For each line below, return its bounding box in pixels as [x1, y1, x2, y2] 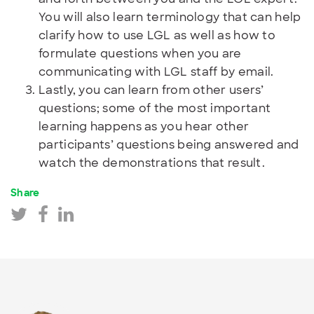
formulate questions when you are [39, 46, 242, 61]
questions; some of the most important [39, 100, 271, 116]
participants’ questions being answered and [39, 137, 299, 152]
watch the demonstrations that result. [39, 155, 266, 170]
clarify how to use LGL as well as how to [39, 27, 275, 43]
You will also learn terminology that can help [39, 9, 301, 25]
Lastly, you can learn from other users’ [39, 82, 264, 97]
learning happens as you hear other [39, 118, 250, 134]
